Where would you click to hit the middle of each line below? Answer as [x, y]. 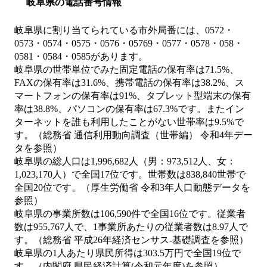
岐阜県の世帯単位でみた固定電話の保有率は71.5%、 [127, 70]
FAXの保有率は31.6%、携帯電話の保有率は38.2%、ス [129, 83]
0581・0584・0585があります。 [81, 57]
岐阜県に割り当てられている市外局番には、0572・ [124, 30]
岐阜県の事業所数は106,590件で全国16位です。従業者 [130, 214]
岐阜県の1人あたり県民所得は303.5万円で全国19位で [128, 253]
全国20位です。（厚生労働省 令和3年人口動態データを [132, 188]
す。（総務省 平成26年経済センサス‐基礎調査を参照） [131, 240]
